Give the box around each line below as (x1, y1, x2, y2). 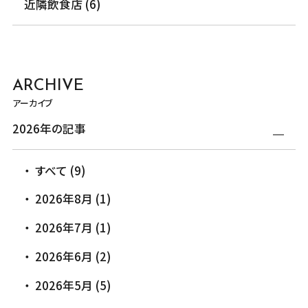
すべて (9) (35, 162, 86, 179)
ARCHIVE (12, 78, 84, 95)
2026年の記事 (12, 120, 86, 137)
